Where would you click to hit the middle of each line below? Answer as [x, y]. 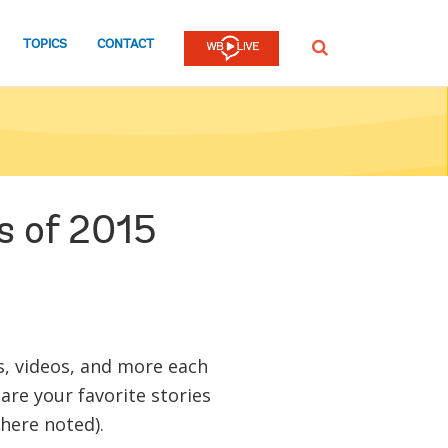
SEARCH [332, 46]
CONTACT [125, 44]
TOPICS [45, 44]
